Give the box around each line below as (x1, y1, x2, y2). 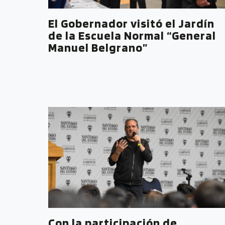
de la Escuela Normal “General (48, 28, 216, 43)
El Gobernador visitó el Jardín (48, 16, 214, 31)
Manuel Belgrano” (48, 40, 148, 55)
